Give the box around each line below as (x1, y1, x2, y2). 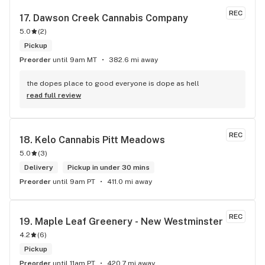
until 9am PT (53, 177, 95, 186)
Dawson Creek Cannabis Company (33, 12, 188, 24)
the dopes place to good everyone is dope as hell (27, 79, 199, 88)
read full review (27, 91, 81, 99)
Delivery (24, 163, 53, 172)
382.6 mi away (109, 56, 158, 64)
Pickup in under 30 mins (67, 163, 150, 172)
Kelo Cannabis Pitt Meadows (35, 134, 165, 146)
